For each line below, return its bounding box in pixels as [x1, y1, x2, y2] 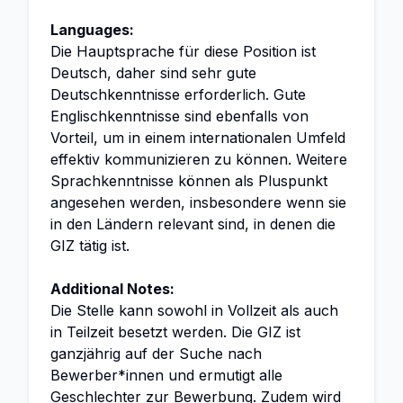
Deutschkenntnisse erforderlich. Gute [50, 85, 306, 103]
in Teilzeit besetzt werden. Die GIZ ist [50, 323, 300, 341]
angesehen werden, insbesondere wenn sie [50, 193, 346, 211]
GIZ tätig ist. [50, 237, 130, 255]
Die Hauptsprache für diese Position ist [50, 42, 316, 60]
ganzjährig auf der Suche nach [50, 345, 262, 363]
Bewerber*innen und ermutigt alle [50, 366, 282, 384]
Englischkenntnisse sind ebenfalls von [50, 107, 309, 125]
